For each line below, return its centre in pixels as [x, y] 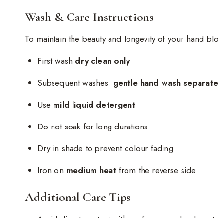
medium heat [91, 171]
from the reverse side [156, 171]
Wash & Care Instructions [90, 17]
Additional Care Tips [78, 197]
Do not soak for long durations [92, 127]
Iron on [52, 171]
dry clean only [102, 61]
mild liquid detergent [94, 105]
